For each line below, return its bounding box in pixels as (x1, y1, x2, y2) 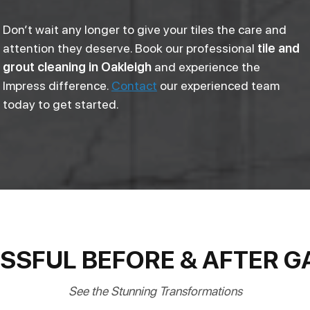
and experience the (154, 59, 260, 74)
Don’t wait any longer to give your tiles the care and (3, 21, 286, 37)
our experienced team (157, 77, 280, 93)
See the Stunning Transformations (68, 283, 242, 298)
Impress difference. (3, 77, 111, 93)
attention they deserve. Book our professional (3, 40, 257, 55)
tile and (257, 40, 300, 55)
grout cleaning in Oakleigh (3, 59, 154, 74)
